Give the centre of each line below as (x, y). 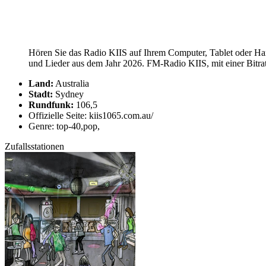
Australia (71, 84)
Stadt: (41, 94)
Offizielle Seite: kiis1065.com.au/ (91, 116)
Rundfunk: (51, 105)
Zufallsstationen (34, 147)
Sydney (68, 94)
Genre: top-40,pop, (64, 126)
